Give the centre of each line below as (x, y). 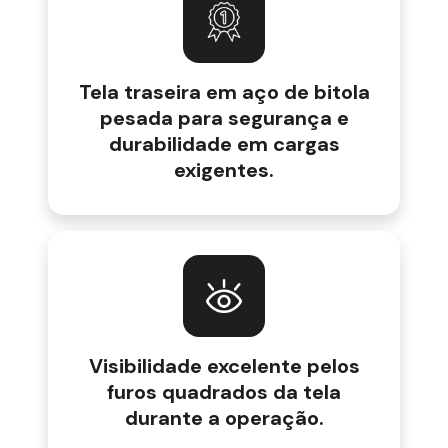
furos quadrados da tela (224, 392)
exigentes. (224, 170)
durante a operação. (224, 418)
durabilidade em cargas (224, 144)
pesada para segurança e (224, 118)
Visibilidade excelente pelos (224, 366)
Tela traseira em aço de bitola (224, 92)
